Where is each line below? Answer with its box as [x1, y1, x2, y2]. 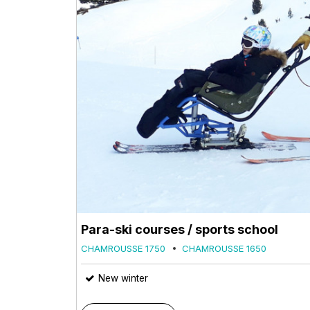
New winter [98, 272, 148, 284]
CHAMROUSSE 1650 [182, 242, 266, 254]
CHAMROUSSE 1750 [81, 242, 165, 254]
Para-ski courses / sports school [81, 221, 278, 237]
